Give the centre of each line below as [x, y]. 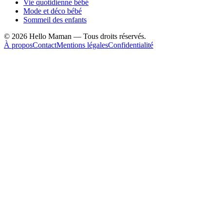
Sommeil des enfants [55, 19]
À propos [18, 45]
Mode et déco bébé [53, 11]
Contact [45, 45]
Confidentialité [131, 45]
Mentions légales [82, 45]
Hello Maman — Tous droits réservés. [87, 36]
